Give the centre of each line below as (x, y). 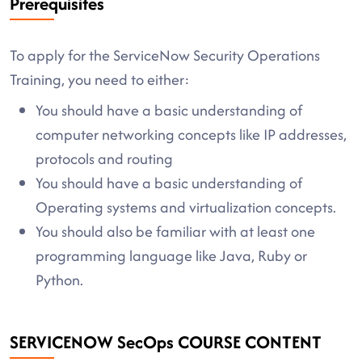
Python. (59, 280)
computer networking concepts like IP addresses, (191, 135)
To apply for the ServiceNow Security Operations (165, 55)
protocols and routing (104, 159)
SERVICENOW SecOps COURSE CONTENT (166, 342)
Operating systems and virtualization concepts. (186, 207)
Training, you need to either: (100, 80)
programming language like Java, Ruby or (171, 256)
